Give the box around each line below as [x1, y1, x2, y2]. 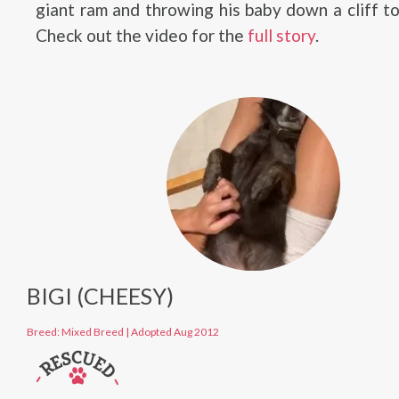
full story [248, 25, 315, 45]
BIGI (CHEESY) [27, 282, 174, 309]
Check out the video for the [36, 25, 248, 45]
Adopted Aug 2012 [131, 325, 219, 338]
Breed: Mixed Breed [27, 325, 124, 338]
